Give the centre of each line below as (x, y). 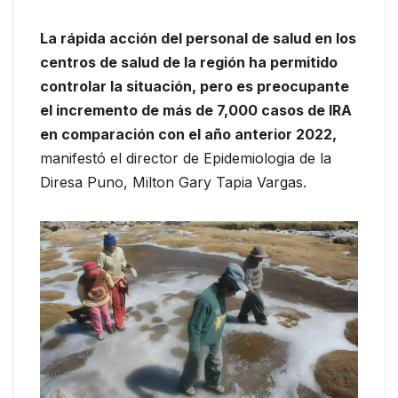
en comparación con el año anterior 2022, (188, 134)
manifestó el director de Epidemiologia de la (186, 158)
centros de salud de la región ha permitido (189, 62)
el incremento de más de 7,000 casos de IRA (196, 110)
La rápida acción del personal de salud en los (198, 38)
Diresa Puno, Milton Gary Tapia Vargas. (173, 182)
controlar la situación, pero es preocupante (195, 86)
